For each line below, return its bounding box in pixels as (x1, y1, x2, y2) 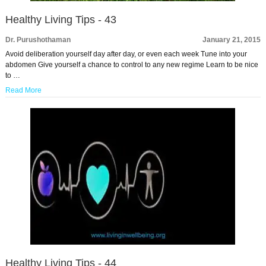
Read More (5, 86, 42, 94)
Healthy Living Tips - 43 (5, 14, 116, 26)
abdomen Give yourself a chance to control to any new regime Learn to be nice (5, 61, 258, 69)
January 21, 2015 (202, 36, 261, 44)
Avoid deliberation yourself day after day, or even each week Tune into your (5, 50, 247, 58)
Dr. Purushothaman (5, 36, 71, 44)
